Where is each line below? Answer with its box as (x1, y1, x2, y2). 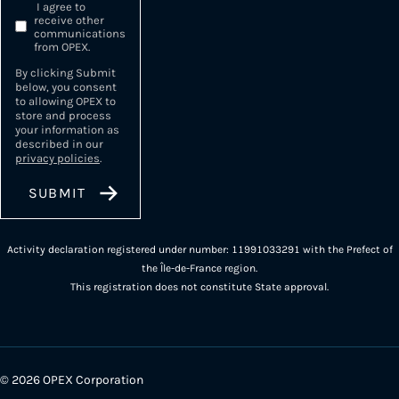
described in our (15, 136, 103, 151)
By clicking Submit (15, 65, 116, 79)
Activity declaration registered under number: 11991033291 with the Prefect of (6, 242, 393, 256)
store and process (15, 108, 111, 122)
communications (34, 26, 126, 40)
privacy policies (15, 151, 100, 165)
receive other (34, 12, 104, 27)
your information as (15, 122, 119, 136)
